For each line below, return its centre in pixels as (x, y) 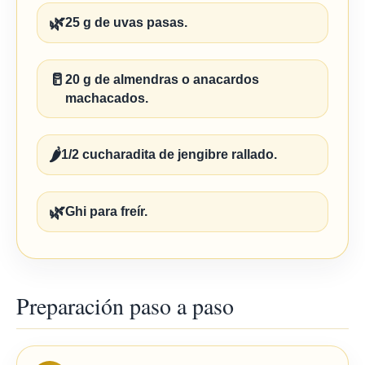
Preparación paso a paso (125, 306)
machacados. (107, 98)
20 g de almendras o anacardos (162, 79)
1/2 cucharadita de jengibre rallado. (169, 154)
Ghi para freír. (106, 211)
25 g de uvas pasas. (126, 22)
